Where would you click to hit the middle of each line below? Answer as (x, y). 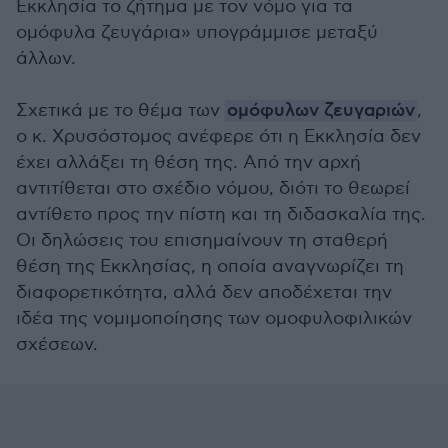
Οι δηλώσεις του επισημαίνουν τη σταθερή (202, 240)
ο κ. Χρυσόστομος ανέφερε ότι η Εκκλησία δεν (218, 136)
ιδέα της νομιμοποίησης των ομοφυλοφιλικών (214, 318)
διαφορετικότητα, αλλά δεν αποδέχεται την (204, 292)
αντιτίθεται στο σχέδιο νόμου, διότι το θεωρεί (213, 188)
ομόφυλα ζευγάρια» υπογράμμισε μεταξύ (197, 32)
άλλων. (46, 58)
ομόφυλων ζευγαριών (321, 111)
